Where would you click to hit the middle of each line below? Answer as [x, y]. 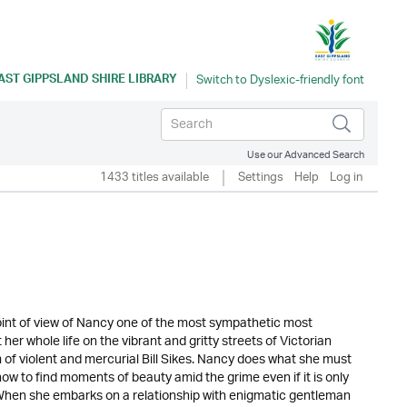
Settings [261, 178]
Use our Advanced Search [306, 155]
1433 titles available [154, 178]
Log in [346, 178]
